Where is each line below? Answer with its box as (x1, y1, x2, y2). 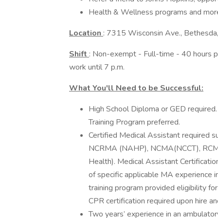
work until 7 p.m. (69, 62, 125, 73)
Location (69, 28, 103, 38)
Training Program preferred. (89, 117, 180, 127)
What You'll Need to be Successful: (69, 83, 203, 93)
